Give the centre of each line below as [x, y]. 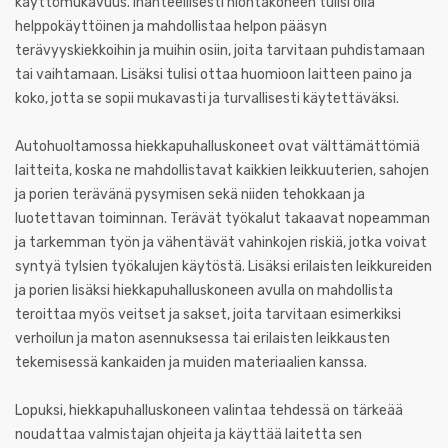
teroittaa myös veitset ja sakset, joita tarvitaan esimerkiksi [208, 314]
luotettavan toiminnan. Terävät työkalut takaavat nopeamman [222, 218]
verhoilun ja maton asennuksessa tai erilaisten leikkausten [202, 338]
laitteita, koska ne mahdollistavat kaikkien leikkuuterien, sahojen [222, 170]
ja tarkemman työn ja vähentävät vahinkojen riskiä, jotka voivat [221, 242]
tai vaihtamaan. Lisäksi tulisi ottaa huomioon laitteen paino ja [213, 74]
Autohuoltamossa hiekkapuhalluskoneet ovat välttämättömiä [217, 146]
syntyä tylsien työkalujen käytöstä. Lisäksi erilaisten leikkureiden [223, 266]
